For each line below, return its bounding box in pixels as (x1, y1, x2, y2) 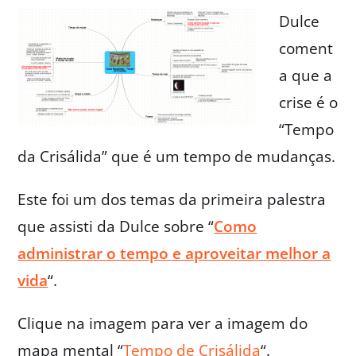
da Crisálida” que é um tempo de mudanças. (17, 145, 336, 167)
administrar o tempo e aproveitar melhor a (17, 242, 331, 264)
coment (278, 37, 333, 59)
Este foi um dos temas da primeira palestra (17, 188, 327, 210)
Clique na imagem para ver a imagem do (17, 312, 308, 334)
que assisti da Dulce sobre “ (17, 215, 215, 237)
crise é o (278, 91, 338, 113)
